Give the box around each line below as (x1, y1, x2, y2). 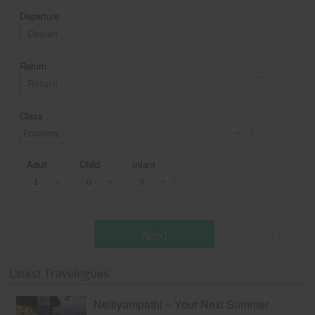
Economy (24, 143, 63, 157)
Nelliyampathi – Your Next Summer (94, 295, 269, 312)
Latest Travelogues (9, 265, 110, 281)
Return (20, 58, 47, 72)
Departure (20, 8, 60, 22)
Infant (132, 157, 156, 171)
